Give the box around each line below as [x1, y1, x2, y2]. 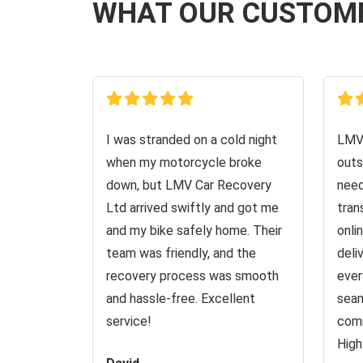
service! [106, 314, 152, 329]
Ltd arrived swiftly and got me [106, 200, 279, 216]
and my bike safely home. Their [106, 223, 282, 238]
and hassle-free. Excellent [106, 291, 255, 306]
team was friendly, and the [106, 246, 256, 261]
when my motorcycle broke [106, 155, 262, 170]
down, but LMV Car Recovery [106, 177, 271, 193]
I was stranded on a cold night [106, 132, 277, 147]
